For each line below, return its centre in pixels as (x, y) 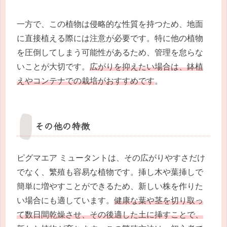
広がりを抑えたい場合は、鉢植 (146, 67)
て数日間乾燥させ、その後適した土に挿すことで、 (110, 215)
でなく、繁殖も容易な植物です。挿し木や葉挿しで (110, 172)
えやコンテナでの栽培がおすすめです (86, 81)
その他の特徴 (62, 126)
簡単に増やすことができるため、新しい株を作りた (110, 186)
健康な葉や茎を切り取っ (159, 201)
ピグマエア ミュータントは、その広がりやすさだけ (111, 158)
